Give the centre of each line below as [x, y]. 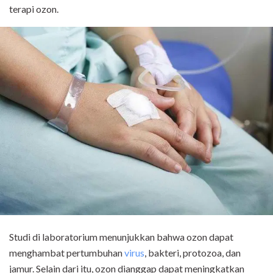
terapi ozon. [34, 9]
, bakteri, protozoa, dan [193, 253]
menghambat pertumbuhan [67, 253]
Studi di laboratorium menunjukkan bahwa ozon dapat [121, 237]
